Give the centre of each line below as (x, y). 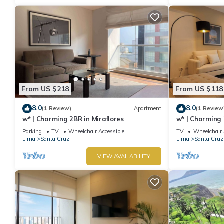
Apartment (147, 109)
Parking (32, 131)
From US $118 (199, 89)
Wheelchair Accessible (96, 131)
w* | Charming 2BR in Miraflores (73, 119)
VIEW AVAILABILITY (124, 156)
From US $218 (45, 89)
